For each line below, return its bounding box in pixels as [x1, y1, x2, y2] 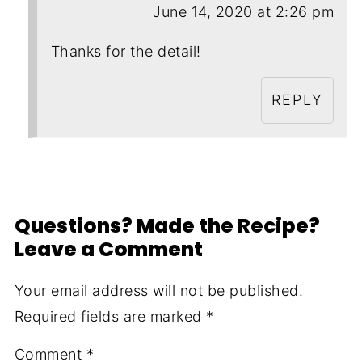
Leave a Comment [14, 235, 203, 264]
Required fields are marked [14, 308, 207, 326]
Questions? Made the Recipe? [14, 212, 320, 241]
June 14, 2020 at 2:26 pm [153, 3, 335, 21]
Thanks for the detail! [50, 43, 201, 61]
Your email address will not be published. [14, 282, 304, 300]
